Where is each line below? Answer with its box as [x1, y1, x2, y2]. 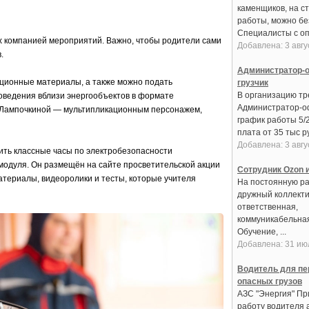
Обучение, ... [237, 227, 286, 237]
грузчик [237, 78, 268, 88]
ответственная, [237, 202, 298, 212]
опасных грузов [237, 277, 302, 286]
